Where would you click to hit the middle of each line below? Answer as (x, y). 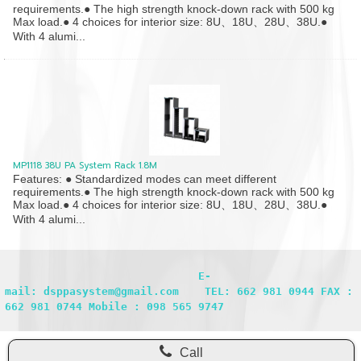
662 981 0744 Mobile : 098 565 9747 (114, 306)
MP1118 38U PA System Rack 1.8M (85, 165)
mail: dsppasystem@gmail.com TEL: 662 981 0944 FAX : (179, 291)
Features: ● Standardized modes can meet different (145, 178)
